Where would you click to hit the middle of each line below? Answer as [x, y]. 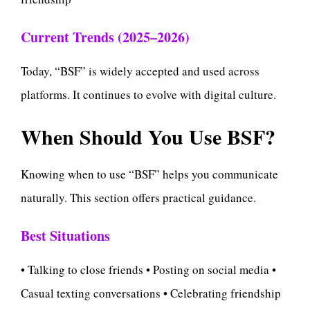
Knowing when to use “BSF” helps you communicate [149, 174]
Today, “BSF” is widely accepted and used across [140, 71]
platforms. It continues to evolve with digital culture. [148, 94]
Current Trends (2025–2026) [105, 37]
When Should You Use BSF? [148, 137]
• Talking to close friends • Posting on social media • [148, 269]
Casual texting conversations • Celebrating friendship [151, 293]
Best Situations [65, 235]
